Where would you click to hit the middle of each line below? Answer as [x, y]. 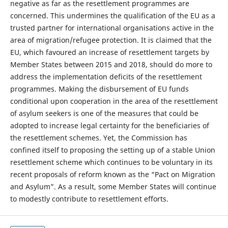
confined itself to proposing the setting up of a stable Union [112, 150]
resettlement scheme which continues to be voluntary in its [111, 162]
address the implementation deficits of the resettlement [106, 77]
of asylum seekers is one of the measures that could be [104, 113]
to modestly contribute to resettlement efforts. [89, 199]
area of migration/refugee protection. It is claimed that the [111, 40]
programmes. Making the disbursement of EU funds [99, 89]
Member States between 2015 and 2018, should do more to [111, 65]
